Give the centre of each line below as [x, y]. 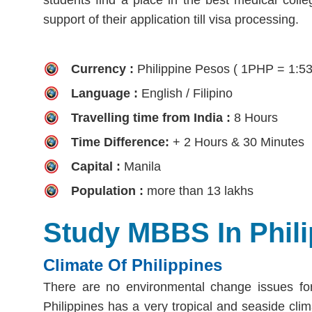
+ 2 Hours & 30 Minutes [239, 142]
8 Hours [256, 117]
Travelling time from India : [153, 117]
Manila [141, 166]
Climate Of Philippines [133, 265]
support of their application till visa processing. [171, 19]
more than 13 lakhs [200, 190]
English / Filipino [187, 93]
